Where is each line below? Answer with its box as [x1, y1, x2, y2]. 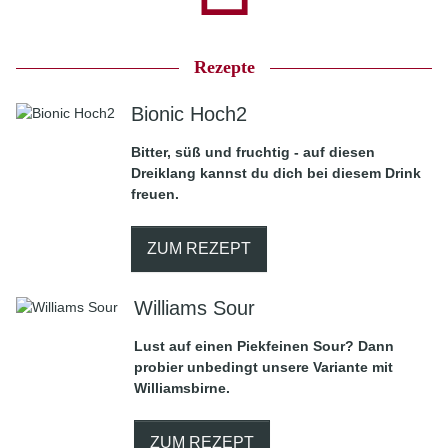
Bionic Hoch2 [131, 103, 247, 125]
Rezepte [193, 57, 255, 77]
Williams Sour [134, 297, 255, 319]
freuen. [131, 186, 179, 202]
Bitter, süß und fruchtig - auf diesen [131, 144, 375, 160]
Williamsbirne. [134, 380, 230, 396]
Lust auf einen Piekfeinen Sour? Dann [134, 338, 394, 354]
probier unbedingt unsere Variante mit [134, 359, 393, 375]
